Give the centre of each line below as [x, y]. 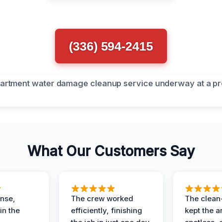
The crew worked [102, 198]
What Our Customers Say [111, 151]
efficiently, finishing [107, 210]
